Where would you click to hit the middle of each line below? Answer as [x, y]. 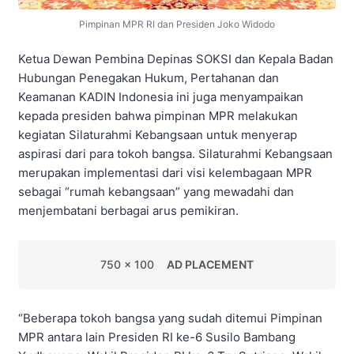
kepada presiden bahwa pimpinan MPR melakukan [158, 115]
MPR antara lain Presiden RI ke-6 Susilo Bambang [157, 337]
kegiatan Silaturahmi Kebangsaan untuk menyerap [158, 134]
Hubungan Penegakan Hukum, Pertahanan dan [149, 77]
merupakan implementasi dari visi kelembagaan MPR [165, 172]
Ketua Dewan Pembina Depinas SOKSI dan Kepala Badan [176, 58]
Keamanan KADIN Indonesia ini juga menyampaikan [161, 96]
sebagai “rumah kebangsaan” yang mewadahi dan [156, 191]
